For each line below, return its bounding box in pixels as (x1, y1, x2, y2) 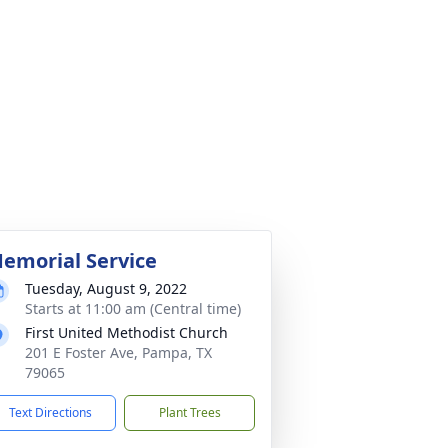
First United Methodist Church (25, 323, 228, 342)
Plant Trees (158, 404, 221, 421)
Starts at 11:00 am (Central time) (25, 299, 241, 318)
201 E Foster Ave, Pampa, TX (25, 343, 212, 362)
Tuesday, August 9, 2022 (25, 279, 187, 298)
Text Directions (9, 404, 92, 421)
